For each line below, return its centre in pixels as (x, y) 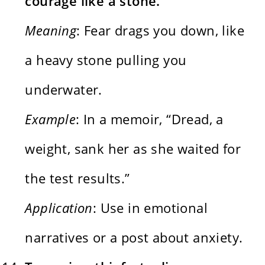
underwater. (64, 89)
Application (59, 207)
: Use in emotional (150, 207)
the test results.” (77, 178)
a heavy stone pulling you (106, 59)
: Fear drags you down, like (161, 30)
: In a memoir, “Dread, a (150, 119)
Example (51, 119)
